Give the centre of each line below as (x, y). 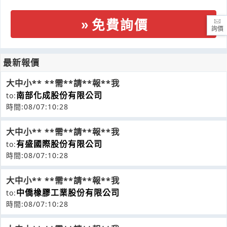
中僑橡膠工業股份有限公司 (68, 193)
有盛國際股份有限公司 (59, 144)
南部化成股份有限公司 (59, 95)
